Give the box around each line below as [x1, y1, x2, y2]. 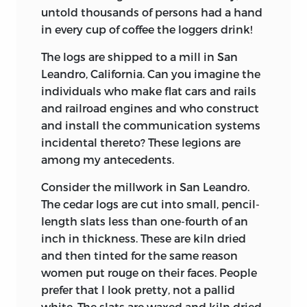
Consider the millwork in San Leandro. [41, 180, 249, 193]
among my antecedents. [41, 152, 174, 166]
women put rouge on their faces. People [41, 265, 257, 279]
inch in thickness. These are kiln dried [41, 231, 246, 245]
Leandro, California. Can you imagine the [41, 66, 260, 80]
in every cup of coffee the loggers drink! [41, 22, 252, 36]
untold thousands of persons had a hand [41, 5, 262, 19]
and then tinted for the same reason [41, 248, 238, 262]
